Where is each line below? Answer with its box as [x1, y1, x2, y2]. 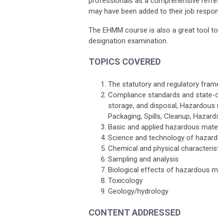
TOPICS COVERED [89, 56, 161, 67]
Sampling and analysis [108, 155, 179, 163]
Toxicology [108, 176, 143, 185]
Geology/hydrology [108, 187, 168, 196]
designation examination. [89, 36, 168, 45]
